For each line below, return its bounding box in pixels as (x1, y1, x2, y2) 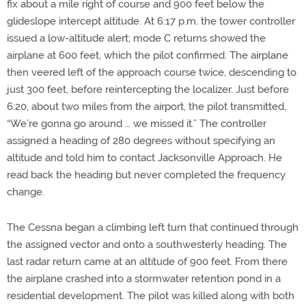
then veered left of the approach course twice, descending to (7, 66, 296, 79)
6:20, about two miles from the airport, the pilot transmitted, (7, 100, 286, 113)
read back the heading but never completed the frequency (7, 169, 286, 181)
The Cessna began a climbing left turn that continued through (7, 221, 298, 234)
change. (7, 186, 44, 198)
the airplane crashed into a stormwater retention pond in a (7, 273, 281, 285)
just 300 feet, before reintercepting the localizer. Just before (7, 83, 289, 96)
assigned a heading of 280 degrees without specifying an (7, 135, 275, 147)
